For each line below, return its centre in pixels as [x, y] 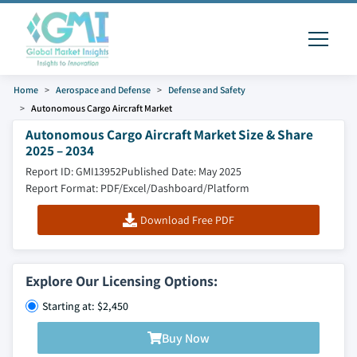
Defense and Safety [207, 90]
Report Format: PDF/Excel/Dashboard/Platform [137, 188]
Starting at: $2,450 [85, 306]
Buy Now [186, 338]
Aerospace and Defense [103, 90]
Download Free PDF [187, 220]
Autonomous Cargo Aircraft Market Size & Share [169, 134]
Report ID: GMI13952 [73, 171]
